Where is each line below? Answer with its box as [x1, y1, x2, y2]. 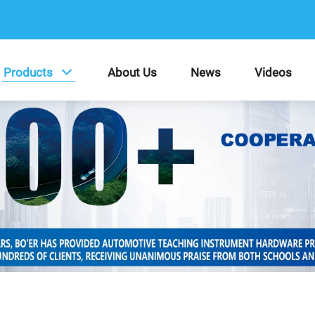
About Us [108, 65, 157, 79]
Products [4, 65, 53, 79]
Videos [255, 65, 292, 79]
